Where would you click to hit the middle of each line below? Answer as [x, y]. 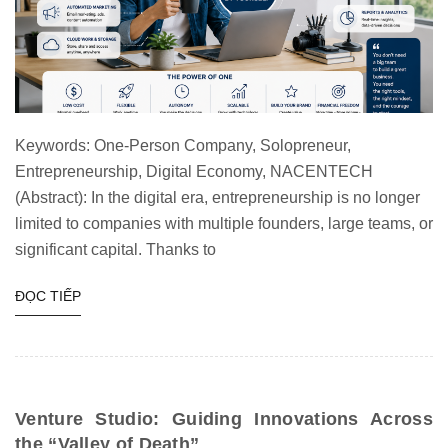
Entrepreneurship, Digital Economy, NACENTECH [194, 172]
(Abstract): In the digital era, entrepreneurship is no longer [217, 198]
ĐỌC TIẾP [48, 296]
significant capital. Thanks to [115, 250]
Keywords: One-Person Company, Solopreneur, [183, 146]
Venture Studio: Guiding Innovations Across [224, 418]
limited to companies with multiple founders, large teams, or [224, 224]
